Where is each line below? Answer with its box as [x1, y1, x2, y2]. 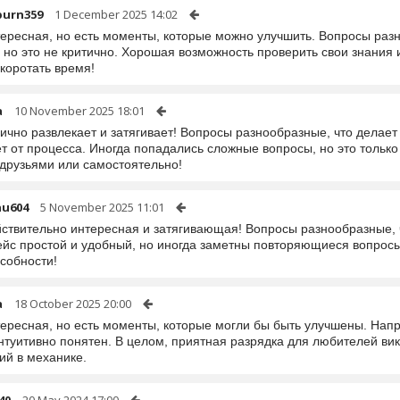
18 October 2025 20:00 [14, 296, 131, 312]
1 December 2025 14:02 [54, 6, 178, 22]
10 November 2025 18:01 [14, 103, 145, 119]
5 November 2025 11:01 [40, 199, 164, 215]
